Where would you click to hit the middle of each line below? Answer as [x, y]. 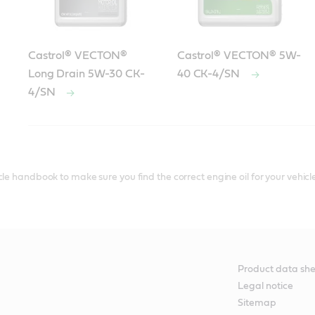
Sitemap [257, 303]
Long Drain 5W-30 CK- [86, 74]
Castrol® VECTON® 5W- [239, 56]
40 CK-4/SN [210, 74]
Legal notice [266, 287]
